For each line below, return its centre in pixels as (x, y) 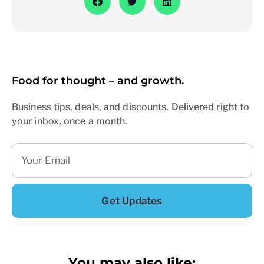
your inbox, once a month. (70, 121)
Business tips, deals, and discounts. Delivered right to (131, 107)
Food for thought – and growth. (98, 81)
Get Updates (132, 201)
